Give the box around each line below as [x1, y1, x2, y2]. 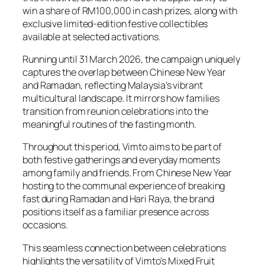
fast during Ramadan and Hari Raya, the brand [22, 192, 214, 206]
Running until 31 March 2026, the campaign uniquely [22, 53, 240, 66]
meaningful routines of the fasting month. [22, 118, 196, 131]
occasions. [22, 218, 69, 232]
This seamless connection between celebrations [22, 241, 226, 254]
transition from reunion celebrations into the [22, 105, 208, 118]
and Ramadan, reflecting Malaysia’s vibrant [22, 79, 203, 92]
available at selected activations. [22, 30, 161, 43]
